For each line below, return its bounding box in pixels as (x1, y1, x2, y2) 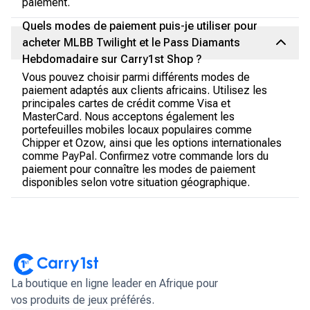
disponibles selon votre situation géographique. (22, 176, 250, 189)
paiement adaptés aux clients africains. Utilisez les (22, 84, 267, 97)
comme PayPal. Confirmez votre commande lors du (22, 149, 268, 163)
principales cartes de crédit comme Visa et (22, 97, 230, 110)
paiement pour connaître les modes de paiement (22, 163, 255, 176)
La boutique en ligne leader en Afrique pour (11, 277, 218, 291)
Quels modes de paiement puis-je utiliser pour (22, 19, 257, 33)
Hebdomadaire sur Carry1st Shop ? (22, 53, 202, 66)
